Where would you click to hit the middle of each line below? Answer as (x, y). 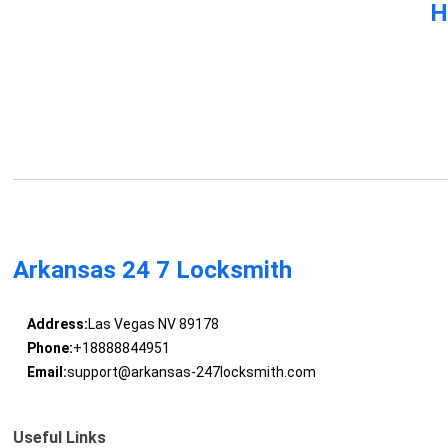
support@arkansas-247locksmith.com (191, 372)
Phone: (49, 348)
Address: (57, 324)
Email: (46, 372)
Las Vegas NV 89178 (153, 324)
